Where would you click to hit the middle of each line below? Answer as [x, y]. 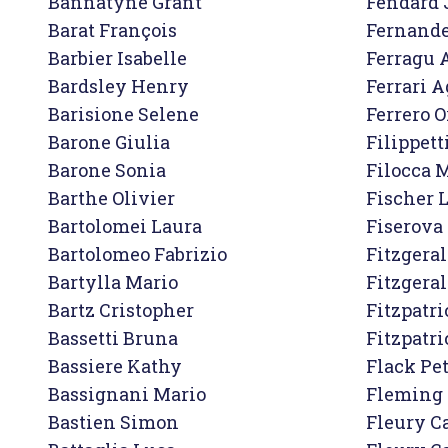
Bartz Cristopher [121, 310]
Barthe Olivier [111, 198]
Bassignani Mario [127, 394]
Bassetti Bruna [113, 338]
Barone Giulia [109, 142]
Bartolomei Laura [125, 226]
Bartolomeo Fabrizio [137, 254]
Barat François [112, 30]
